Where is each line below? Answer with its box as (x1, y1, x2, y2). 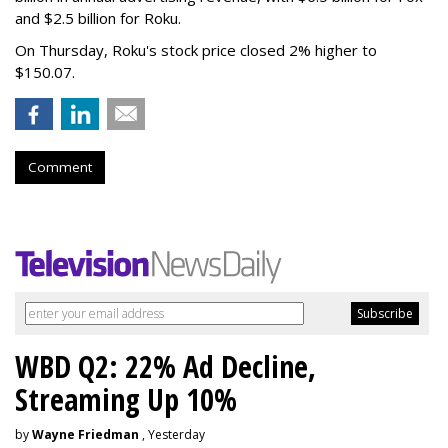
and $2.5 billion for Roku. (15, 7, 181, 28)
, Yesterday (139, 425, 205, 443)
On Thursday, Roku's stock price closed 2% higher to (15, 39, 377, 60)
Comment (28, 157, 92, 176)
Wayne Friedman (32, 425, 139, 443)
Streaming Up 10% (15, 378, 237, 420)
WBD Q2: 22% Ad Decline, (15, 345, 316, 387)
